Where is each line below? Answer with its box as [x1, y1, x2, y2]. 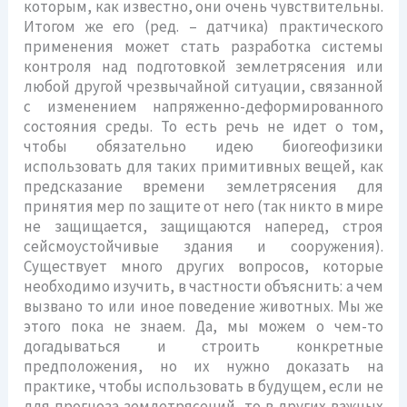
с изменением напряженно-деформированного [24, 95, 383, 116]
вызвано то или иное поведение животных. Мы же [24, 295, 383, 316]
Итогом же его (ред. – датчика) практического [24, 15, 383, 36]
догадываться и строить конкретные [24, 335, 383, 356]
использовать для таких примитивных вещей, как [24, 155, 383, 176]
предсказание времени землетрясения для [24, 175, 383, 196]
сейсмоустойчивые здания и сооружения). [24, 235, 383, 256]
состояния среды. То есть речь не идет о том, [24, 115, 383, 136]
